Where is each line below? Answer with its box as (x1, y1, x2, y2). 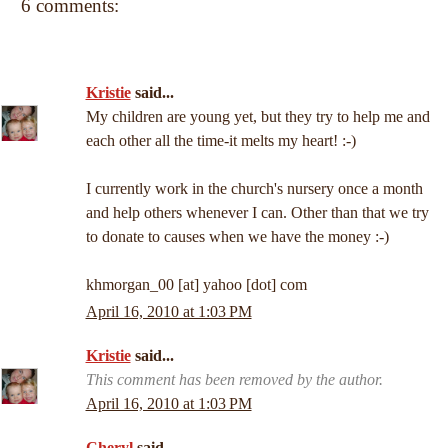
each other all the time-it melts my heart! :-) (85, 132, 356, 149)
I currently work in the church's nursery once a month (85, 180, 423, 197)
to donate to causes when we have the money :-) (85, 228, 389, 245)
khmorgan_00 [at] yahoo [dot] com (85, 276, 307, 293)
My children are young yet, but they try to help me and (85, 108, 430, 125)
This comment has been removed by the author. (85, 371, 383, 389)
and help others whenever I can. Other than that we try (85, 204, 429, 221)
